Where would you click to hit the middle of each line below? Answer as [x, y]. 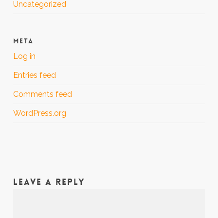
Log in [24, 56]
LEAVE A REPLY [49, 182]
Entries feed [34, 75]
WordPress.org [39, 113]
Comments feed [42, 94]
